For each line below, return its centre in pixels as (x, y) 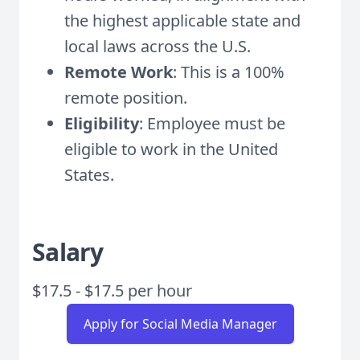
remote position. (126, 98)
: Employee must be (212, 123)
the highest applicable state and (182, 20)
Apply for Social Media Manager (180, 324)
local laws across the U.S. (157, 46)
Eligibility (102, 123)
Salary (68, 252)
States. (89, 175)
